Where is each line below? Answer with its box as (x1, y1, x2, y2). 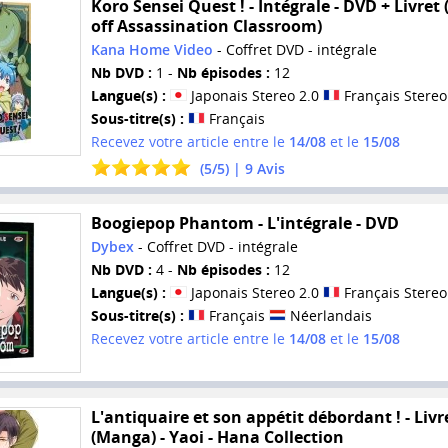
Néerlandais (285, 305, 372, 325)
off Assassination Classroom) (90, 15, 322, 38)
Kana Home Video (90, 40, 213, 60)
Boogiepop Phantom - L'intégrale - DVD (90, 211, 399, 234)
